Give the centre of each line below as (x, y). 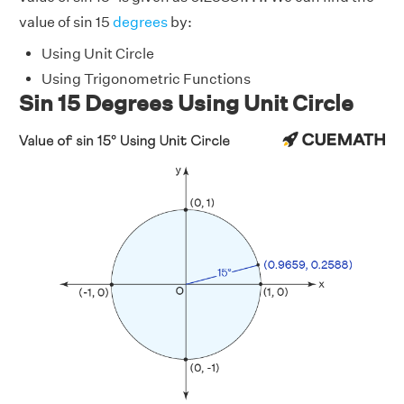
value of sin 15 (66, 23)
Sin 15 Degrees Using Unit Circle (186, 103)
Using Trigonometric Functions (146, 79)
